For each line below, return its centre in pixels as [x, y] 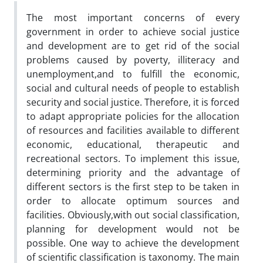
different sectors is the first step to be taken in [133, 187]
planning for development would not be [133, 229]
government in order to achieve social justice [133, 32]
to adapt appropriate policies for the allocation [133, 116]
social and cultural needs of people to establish [133, 88]
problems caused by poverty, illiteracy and [133, 60]
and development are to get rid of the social [133, 46]
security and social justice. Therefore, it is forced [133, 102]
